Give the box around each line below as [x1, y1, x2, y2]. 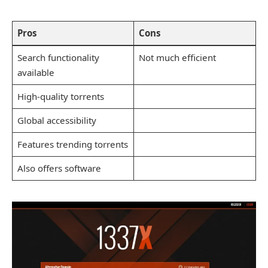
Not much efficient [138, 51, 216, 63]
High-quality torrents [17, 90, 104, 102]
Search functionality [17, 51, 99, 63]
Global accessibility [17, 114, 96, 126]
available [17, 66, 54, 78]
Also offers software [17, 162, 101, 174]
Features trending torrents [17, 138, 128, 150]
